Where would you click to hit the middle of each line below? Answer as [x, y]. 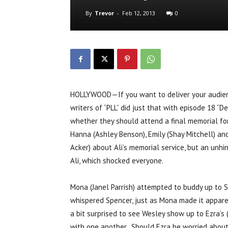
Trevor [104, 13]
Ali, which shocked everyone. [117, 161]
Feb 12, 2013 [139, 13]
